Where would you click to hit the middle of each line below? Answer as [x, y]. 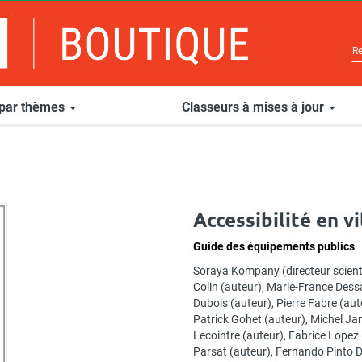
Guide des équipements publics [274, 247]
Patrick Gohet [227, 320]
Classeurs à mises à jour [254, 107]
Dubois [210, 303]
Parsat [210, 352]
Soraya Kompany [236, 271]
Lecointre [217, 336]
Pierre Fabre [307, 303]
